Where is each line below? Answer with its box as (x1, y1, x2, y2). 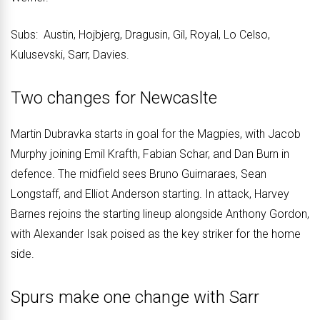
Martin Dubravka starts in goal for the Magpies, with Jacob (11, 126, 301, 141)
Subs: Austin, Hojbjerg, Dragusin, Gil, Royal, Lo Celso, (11, 27, 270, 41)
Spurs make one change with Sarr (11, 286, 259, 307)
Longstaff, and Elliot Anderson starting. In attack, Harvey (11, 186, 289, 201)
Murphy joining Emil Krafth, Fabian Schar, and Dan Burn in (11, 146, 289, 161)
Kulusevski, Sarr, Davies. (11, 47, 129, 61)
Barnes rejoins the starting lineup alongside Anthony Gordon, (11, 206, 309, 221)
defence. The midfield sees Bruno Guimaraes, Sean (11, 166, 266, 181)
